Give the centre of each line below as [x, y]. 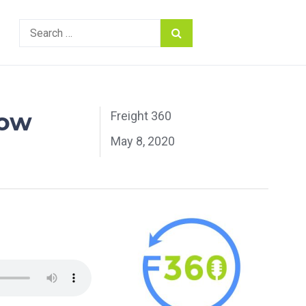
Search [35, 24]
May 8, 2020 [143, 141]
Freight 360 [141, 116]
